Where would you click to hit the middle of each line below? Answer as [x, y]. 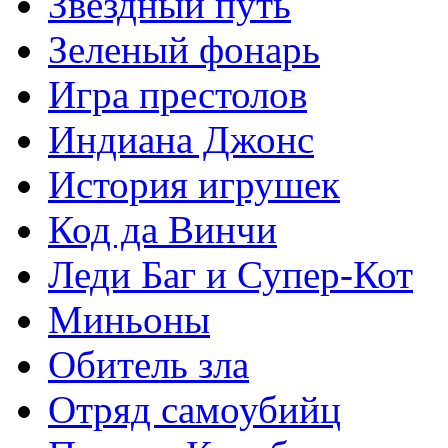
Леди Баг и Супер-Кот [230, 274]
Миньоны [129, 319]
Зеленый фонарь [184, 49]
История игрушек [194, 184]
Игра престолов [177, 94]
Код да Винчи [162, 229]
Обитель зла [148, 364]
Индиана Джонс [181, 139]
